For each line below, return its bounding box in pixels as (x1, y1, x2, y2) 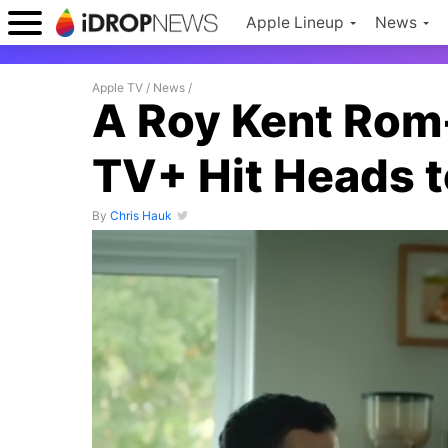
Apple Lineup (246, 13, 344, 32)
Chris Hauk (110, 208, 172, 223)
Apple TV (92, 80, 143, 95)
